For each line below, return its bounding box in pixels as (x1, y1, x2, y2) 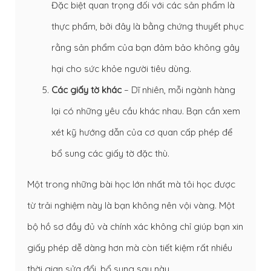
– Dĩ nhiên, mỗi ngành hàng (122, 83, 235, 96)
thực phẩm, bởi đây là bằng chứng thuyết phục (51, 20, 244, 32)
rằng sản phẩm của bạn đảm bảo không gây (51, 41, 240, 53)
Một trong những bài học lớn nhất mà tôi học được (27, 178, 235, 190)
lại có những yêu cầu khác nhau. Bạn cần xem (51, 105, 240, 117)
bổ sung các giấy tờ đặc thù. (51, 147, 169, 159)
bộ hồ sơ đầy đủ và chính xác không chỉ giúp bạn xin (27, 220, 243, 232)
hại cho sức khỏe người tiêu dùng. (51, 62, 191, 74)
